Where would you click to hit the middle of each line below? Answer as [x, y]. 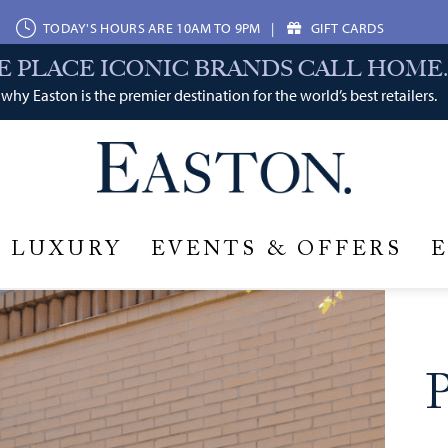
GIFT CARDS [347, 28]
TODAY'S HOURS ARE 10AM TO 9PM [151, 28]
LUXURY [67, 250]
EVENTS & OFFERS [277, 250]
